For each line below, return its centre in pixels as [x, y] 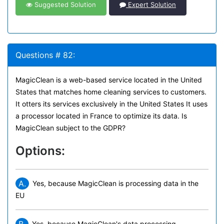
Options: [40, 151]
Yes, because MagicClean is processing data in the [115, 183]
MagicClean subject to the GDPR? [70, 128]
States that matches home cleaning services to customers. [111, 92]
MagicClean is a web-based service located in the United [109, 80]
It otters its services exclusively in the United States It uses [111, 104]
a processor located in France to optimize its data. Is [101, 116]
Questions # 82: [45, 55]
